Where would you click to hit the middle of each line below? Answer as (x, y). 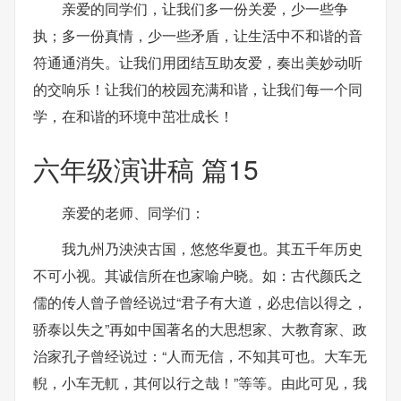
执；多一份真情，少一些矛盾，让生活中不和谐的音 (198, 35)
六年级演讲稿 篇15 (146, 169)
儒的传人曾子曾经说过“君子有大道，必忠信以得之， (200, 302)
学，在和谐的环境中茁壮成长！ (133, 116)
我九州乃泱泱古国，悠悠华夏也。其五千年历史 (212, 248)
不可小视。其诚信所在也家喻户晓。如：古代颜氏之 (198, 275)
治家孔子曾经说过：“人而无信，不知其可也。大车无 (200, 355)
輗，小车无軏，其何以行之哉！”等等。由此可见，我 (200, 382)
